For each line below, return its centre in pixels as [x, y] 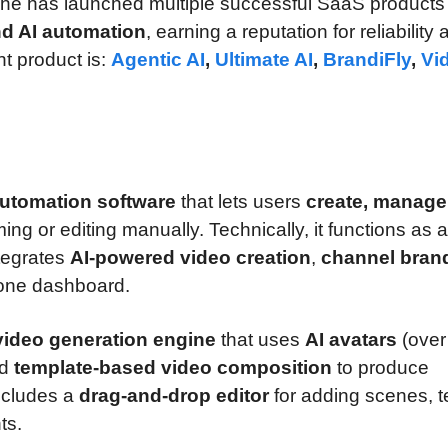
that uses [260, 339]
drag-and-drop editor [174, 395]
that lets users [241, 202]
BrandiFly [367, 59]
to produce [380, 367]
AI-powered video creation [190, 258]
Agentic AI [158, 59]
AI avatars [351, 339]
